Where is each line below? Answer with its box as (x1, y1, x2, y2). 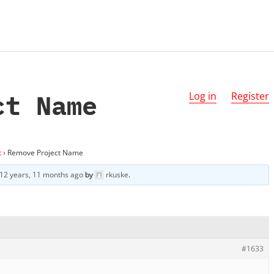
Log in (189, 89, 217, 103)
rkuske (106, 169, 129, 180)
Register (231, 89, 269, 103)
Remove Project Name (7, 147, 83, 158)
